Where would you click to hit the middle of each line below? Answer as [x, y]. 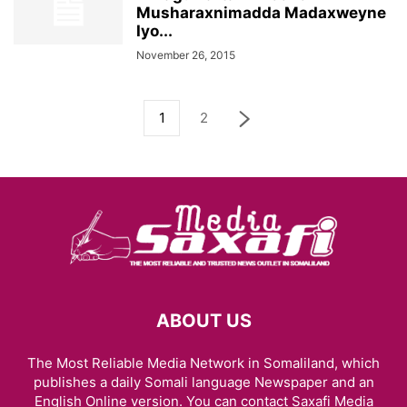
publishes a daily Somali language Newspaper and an [203, 382]
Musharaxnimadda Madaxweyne [261, 13]
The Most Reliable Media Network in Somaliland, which [203, 363]
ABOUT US [203, 321]
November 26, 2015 [186, 55]
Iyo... [154, 31]
